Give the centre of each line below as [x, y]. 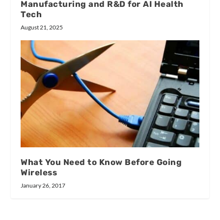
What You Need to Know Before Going [101, 162]
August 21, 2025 [42, 27]
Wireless [39, 172]
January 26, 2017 [43, 185]
